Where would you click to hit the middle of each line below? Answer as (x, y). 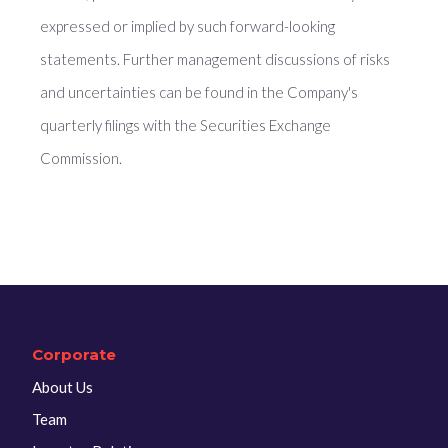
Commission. (81, 158)
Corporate (74, 354)
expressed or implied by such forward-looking (187, 26)
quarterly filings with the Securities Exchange (185, 125)
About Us (62, 387)
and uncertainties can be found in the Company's (199, 92)
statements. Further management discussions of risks (215, 59)
